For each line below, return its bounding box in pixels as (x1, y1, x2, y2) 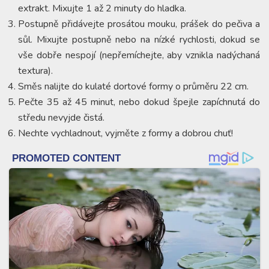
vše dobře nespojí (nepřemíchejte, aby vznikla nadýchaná (18, 48, 260, 62)
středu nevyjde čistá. (18, 110, 104, 124)
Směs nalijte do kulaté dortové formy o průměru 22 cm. (18, 79, 249, 93)
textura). (18, 64, 53, 77)
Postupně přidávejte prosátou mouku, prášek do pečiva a (18, 17, 260, 31)
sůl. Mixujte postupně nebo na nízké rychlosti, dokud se (18, 32, 260, 46)
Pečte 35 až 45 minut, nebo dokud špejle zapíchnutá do (18, 95, 260, 109)
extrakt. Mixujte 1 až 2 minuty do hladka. (18, 1, 186, 15)
